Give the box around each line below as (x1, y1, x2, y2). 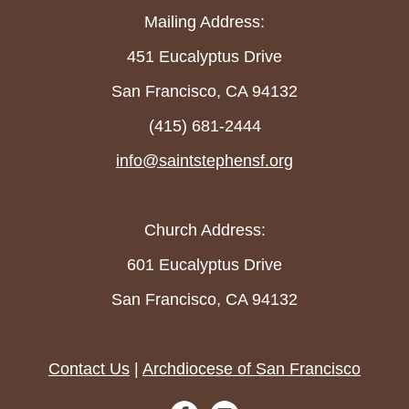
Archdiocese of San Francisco (142, 359, 361, 378)
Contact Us (48, 359, 130, 378)
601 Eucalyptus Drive (127, 255, 282, 274)
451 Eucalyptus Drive (127, 47, 282, 66)
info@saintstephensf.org (116, 151, 293, 170)
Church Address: (143, 220, 266, 239)
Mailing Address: (144, 12, 265, 31)
